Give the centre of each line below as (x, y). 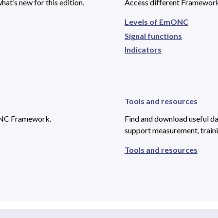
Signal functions (153, 36)
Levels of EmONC (156, 22)
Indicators (143, 50)
